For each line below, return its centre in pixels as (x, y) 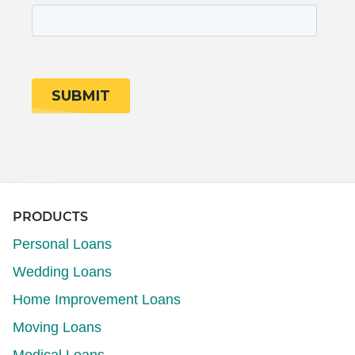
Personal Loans (62, 244)
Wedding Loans (62, 271)
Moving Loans (57, 327)
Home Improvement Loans (97, 299)
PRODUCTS (50, 218)
